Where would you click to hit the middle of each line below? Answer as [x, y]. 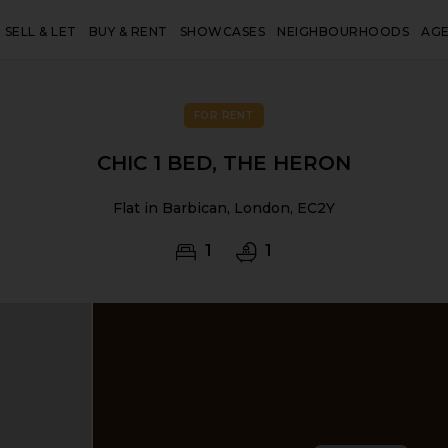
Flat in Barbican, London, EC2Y [223, 208]
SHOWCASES [222, 31]
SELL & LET [40, 31]
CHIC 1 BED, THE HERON [223, 163]
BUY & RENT [128, 31]
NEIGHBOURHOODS [343, 31]
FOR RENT [223, 115]
